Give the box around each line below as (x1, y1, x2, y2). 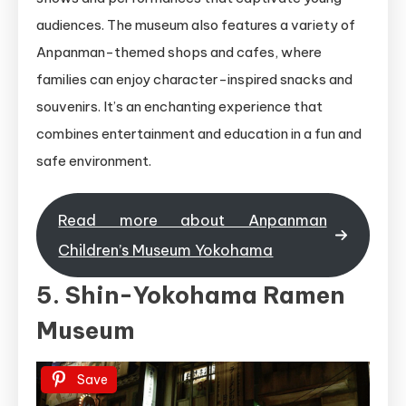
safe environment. (36, 152, 151, 170)
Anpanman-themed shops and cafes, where (36, 43, 322, 62)
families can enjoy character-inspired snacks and (36, 71, 353, 89)
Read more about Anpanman (58, 210, 327, 230)
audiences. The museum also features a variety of (36, 16, 355, 34)
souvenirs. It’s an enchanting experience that (36, 98, 323, 116)
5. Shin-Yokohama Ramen (36, 279, 344, 310)
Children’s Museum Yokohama (58, 240, 274, 260)
